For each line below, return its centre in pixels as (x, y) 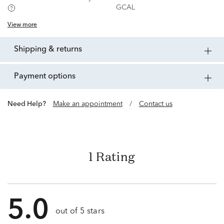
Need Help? (29, 104)
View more (22, 25)
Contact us (155, 104)
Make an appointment (87, 104)
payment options (47, 77)
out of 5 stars (80, 212)
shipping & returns (50, 50)
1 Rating (112, 157)
